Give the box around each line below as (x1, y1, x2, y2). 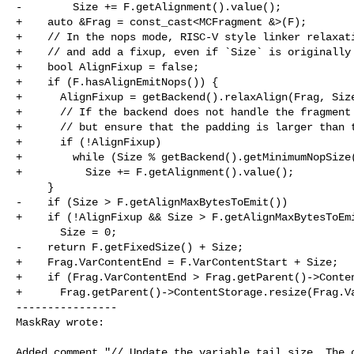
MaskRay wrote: (16, 315, 104, 329)
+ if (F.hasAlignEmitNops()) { (16, 75, 218, 88)
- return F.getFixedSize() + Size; (16, 240, 243, 254)
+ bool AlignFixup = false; (16, 60, 199, 73)
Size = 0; (16, 225, 60, 239)
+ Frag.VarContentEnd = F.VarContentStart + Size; (16, 255, 338, 269)
